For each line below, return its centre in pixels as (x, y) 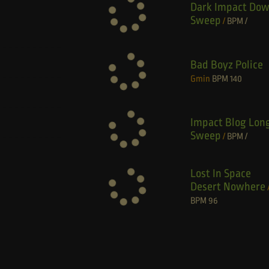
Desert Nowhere (228, 186)
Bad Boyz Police (226, 65)
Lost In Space (220, 173)
